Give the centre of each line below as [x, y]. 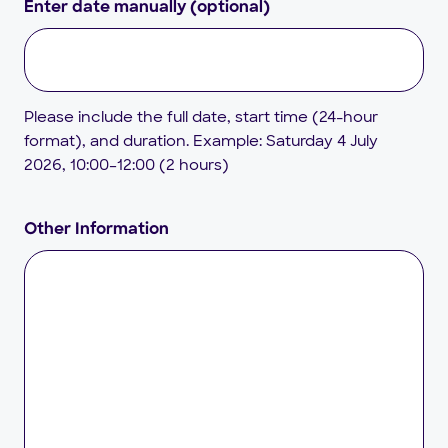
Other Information [96, 229]
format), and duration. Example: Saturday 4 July [201, 140]
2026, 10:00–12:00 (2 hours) [126, 164]
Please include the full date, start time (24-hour [201, 116]
